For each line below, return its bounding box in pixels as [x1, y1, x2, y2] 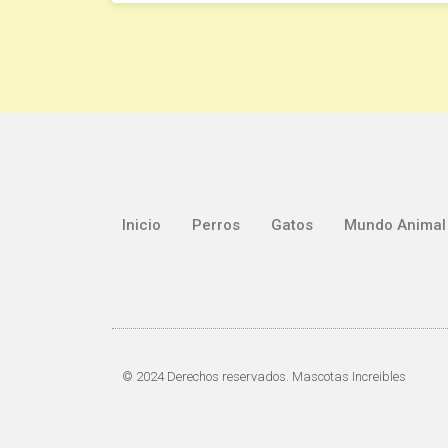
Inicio [122, 216, 161, 235]
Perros [192, 216, 240, 235]
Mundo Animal [344, 216, 446, 235]
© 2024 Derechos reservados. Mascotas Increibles [122, 369, 406, 385]
